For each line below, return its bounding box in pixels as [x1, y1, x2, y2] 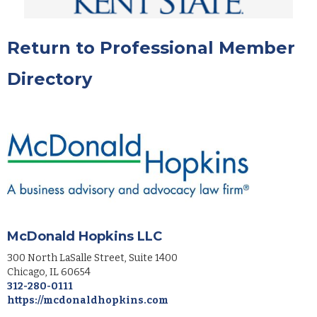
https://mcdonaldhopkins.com [7, 294, 168, 307]
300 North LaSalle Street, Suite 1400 [7, 252, 178, 265]
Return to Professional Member [7, 37, 295, 58]
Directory [7, 68, 92, 89]
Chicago [7, 266, 45, 279]
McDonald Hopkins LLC [7, 229, 162, 245]
